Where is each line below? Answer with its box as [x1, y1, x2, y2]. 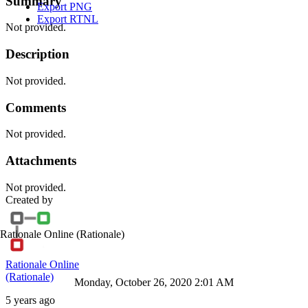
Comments [5, 100, 66, 115]
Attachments [5, 153, 76, 168]
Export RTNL [37, 13, 98, 25]
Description [5, 47, 69, 62]
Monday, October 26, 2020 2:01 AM [74, 276, 234, 288]
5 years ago [5, 294, 55, 306]
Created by [5, 193, 53, 206]
